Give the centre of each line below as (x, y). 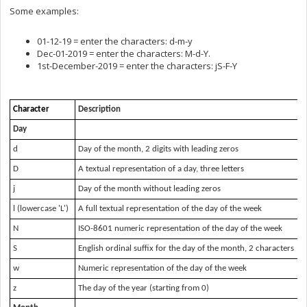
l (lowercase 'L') (41, 209)
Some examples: (44, 11)
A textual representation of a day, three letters (161, 169)
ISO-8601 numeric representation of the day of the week (181, 229)
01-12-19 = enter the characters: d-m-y (115, 41)
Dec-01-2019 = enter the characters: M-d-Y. (124, 54)
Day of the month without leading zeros (149, 189)
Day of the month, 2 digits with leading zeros (158, 149)
